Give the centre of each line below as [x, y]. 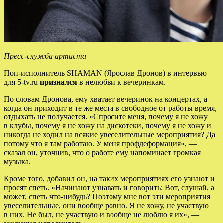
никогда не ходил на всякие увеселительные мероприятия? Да [110, 134]
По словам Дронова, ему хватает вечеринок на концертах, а [106, 99]
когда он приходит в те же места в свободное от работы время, [110, 108]
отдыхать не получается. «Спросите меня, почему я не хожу [106, 116]
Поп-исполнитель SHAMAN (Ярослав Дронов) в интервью [105, 73]
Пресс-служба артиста [45, 56]
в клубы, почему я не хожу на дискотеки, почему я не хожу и [108, 125]
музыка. [17, 161]
